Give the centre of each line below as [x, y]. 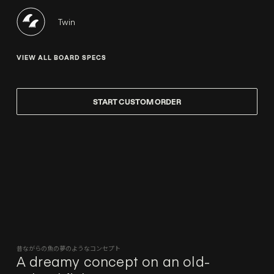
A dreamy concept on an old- [113, 261]
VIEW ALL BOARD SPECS [61, 58]
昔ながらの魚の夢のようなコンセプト [68, 248]
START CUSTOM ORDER [137, 102]
